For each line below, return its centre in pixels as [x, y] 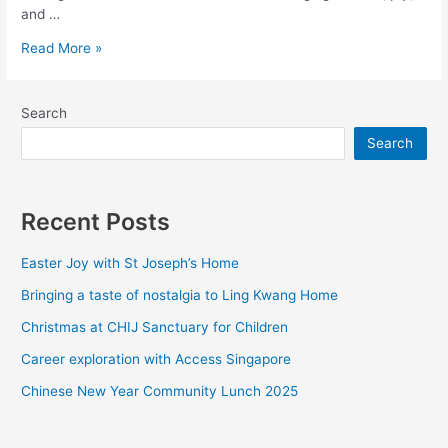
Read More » [62, 48]
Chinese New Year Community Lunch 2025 [160, 390]
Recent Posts [96, 222]
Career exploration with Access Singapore [156, 358]
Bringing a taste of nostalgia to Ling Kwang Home [180, 294]
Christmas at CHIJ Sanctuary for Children [155, 326]
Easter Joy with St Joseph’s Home [130, 262]
